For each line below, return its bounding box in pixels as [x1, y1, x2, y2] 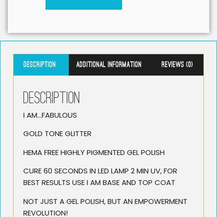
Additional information [76, 61, 142, 69]
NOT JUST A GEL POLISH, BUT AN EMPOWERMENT [23, 196, 187, 206]
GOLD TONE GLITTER [23, 128, 92, 139]
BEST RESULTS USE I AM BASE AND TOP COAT [23, 177, 175, 188]
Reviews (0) [162, 61, 194, 69]
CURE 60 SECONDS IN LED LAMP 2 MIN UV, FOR [23, 166, 177, 176]
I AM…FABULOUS [23, 109, 77, 120]
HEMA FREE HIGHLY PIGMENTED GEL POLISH [23, 147, 165, 157]
